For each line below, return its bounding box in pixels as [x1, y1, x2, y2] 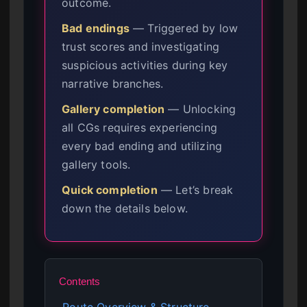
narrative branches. [62, 76, 164, 90]
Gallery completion [62, 101, 165, 116]
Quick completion [62, 182, 158, 197]
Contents [59, 275, 101, 287]
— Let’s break [157, 182, 234, 197]
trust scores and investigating [62, 39, 220, 53]
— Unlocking [164, 101, 236, 116]
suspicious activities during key [62, 58, 228, 72]
